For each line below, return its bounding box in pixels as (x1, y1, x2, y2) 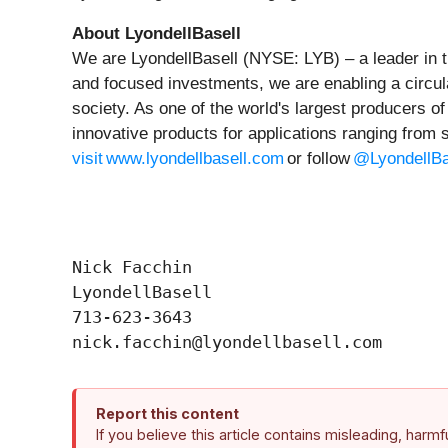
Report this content (96, 404, 239, 422)
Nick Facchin (72, 256, 192, 277)
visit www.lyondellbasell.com (72, 148, 284, 168)
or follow (284, 148, 353, 168)
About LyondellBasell (72, 23, 244, 43)
